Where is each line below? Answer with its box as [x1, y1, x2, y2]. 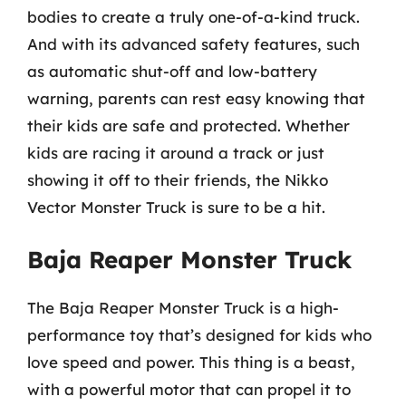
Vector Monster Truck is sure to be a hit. [27, 197, 325, 217]
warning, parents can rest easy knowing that [27, 88, 365, 108]
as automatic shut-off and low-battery [27, 61, 317, 81]
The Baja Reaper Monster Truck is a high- [27, 298, 339, 317]
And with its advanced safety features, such [27, 34, 360, 53]
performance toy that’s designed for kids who [27, 325, 372, 344]
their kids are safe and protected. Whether [27, 115, 350, 135]
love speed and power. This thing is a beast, [27, 353, 355, 372]
